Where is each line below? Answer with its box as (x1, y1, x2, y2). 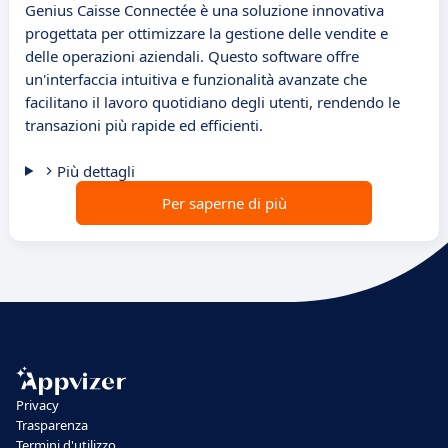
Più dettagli (56, 161, 135, 182)
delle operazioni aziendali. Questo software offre (25, 46, 359, 67)
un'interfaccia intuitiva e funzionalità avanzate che (25, 69, 367, 90)
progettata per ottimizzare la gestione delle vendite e (25, 23, 388, 44)
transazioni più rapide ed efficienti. (25, 115, 263, 136)
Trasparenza (16, 416, 88, 434)
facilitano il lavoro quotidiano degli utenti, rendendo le (25, 92, 400, 113)
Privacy (16, 396, 59, 414)
